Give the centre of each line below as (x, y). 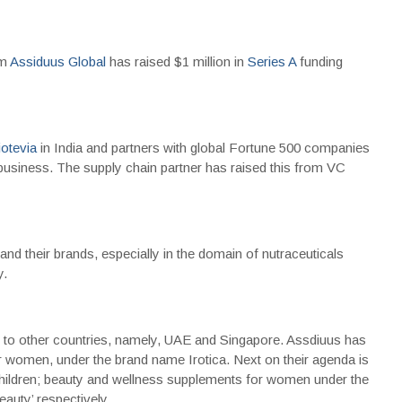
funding (319, 61)
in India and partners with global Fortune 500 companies (203, 148)
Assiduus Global (57, 61)
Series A (271, 61)
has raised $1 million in (176, 61)
